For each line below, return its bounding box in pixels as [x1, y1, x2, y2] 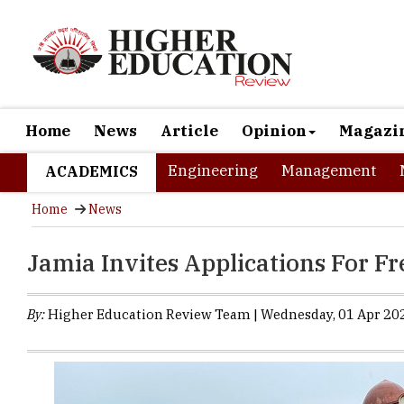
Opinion [242, 121, 307, 141]
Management [281, 161, 376, 180]
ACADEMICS [45, 162, 138, 180]
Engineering [168, 161, 258, 180]
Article [161, 121, 218, 141]
